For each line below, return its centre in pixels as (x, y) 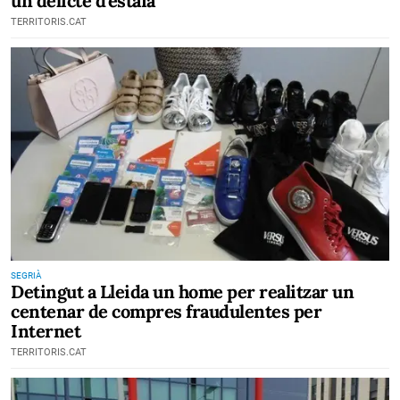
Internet (46, 330)
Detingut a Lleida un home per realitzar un (182, 291)
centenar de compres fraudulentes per (166, 311)
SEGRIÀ (26, 275)
